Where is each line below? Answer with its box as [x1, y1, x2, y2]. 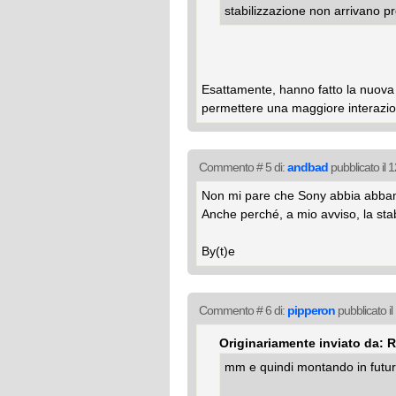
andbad [287, 160, 328, 174]
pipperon [287, 303, 335, 317]
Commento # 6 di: [199, 303, 287, 317]
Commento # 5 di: [199, 160, 287, 174]
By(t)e [202, 244, 235, 258]
